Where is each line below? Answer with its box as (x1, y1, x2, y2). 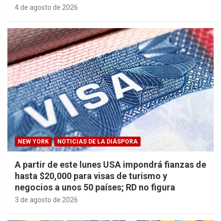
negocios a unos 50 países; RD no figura (15, 182, 175, 193)
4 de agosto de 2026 (15, 3, 78, 11)
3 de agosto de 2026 (15, 196, 78, 204)
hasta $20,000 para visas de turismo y (15, 171, 167, 182)
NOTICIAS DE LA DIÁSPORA (57, 138, 138, 146)
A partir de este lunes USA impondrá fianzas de (15, 159, 206, 170)
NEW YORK (18, 138, 49, 146)
